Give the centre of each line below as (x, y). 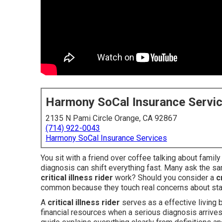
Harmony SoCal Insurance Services (106, 138)
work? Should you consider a (165, 178)
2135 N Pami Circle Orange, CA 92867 (111, 118)
